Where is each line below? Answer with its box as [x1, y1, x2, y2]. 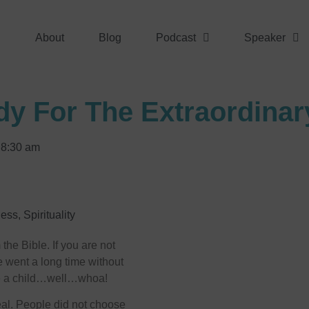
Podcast [156, 32, 197, 43]
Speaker [244, 32, 286, 43]
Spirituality [23, 209, 75, 221]
